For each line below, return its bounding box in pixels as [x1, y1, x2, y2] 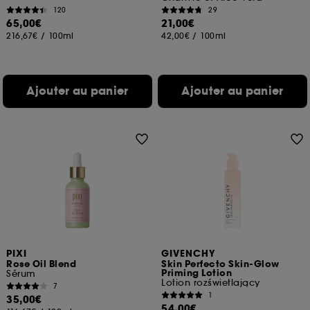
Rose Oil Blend [6, 258, 77, 271]
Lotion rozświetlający [161, 277, 260, 289]
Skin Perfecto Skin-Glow [161, 258, 280, 271]
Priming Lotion [161, 267, 232, 280]
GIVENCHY [161, 248, 216, 260]
